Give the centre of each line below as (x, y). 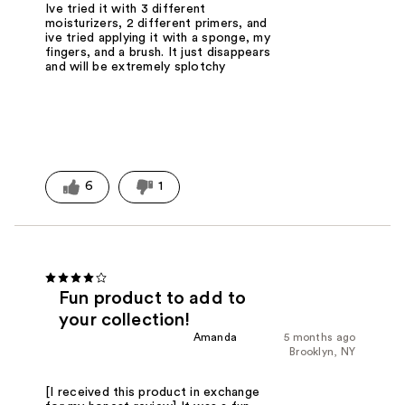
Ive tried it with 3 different (126, 9)
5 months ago (320, 338)
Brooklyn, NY (322, 352)
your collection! (125, 320)
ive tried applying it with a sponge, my (158, 38)
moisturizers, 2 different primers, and (156, 24)
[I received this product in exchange (153, 392)
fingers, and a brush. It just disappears (158, 53)
